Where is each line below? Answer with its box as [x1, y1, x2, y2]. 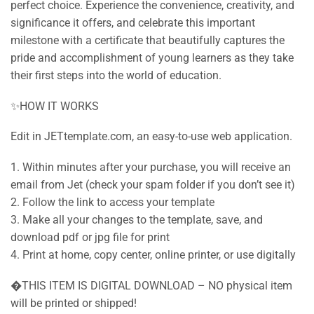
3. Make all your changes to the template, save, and [11, 212, 263, 226]
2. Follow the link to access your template [11, 195, 214, 209]
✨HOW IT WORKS [11, 99, 99, 113]
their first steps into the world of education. [11, 69, 221, 83]
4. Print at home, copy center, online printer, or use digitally [11, 247, 296, 261]
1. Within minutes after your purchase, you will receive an [11, 160, 291, 174]
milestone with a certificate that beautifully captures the [11, 34, 285, 48]
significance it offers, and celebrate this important [11, 16, 255, 30]
